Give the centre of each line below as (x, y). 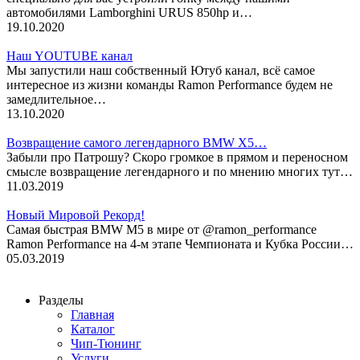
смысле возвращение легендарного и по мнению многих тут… (180, 171)
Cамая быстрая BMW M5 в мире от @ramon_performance (162, 229)
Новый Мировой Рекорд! (76, 215)
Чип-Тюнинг (106, 343)
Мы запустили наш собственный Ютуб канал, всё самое (161, 70)
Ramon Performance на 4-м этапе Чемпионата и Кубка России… (180, 243)
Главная (92, 314)
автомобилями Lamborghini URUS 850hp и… (129, 12)
